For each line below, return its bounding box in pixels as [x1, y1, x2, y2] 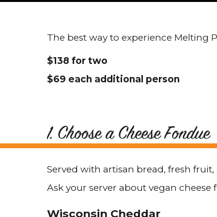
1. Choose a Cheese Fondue [47, 123, 210, 147]
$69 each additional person [47, 74, 180, 85]
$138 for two [47, 55, 108, 66]
